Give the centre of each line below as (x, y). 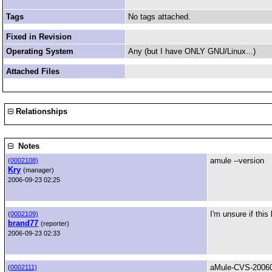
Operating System (40, 51)
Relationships (40, 111)
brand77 (23, 223)
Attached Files (33, 71)
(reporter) (55, 223)
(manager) (39, 170)
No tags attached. (159, 17)
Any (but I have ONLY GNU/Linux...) (192, 51)
